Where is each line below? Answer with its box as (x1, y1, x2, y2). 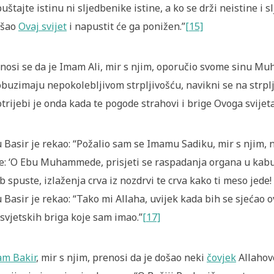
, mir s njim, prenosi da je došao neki (36, 251, 207, 264)
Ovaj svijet (18, 20, 67, 33)
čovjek (207, 251, 236, 264)
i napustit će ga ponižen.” (67, 20, 185, 33)
